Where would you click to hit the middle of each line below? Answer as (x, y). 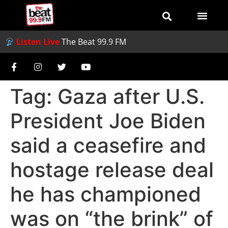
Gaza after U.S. (131, 96)
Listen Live (38, 42)
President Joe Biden (108, 121)
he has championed (106, 194)
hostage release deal (112, 170)
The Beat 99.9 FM (94, 42)
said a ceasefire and (108, 145)
